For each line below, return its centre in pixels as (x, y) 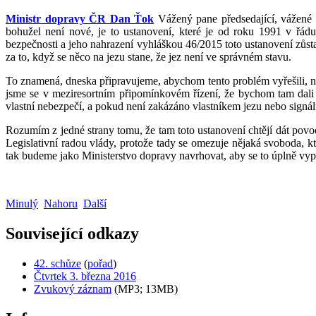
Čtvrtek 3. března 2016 (85, 276)
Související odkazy (72, 233)
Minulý (22, 203)
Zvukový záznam (73, 288)
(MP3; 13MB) (145, 288)
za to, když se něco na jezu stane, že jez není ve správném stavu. (148, 56)
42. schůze (57, 263)
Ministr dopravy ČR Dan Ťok (80, 18)
